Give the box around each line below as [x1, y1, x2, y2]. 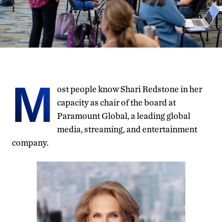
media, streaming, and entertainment [57, 123, 197, 134]
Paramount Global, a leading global [57, 110, 190, 121]
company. [12, 137, 49, 148]
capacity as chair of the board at [57, 97, 176, 108]
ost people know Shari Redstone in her [57, 83, 202, 94]
